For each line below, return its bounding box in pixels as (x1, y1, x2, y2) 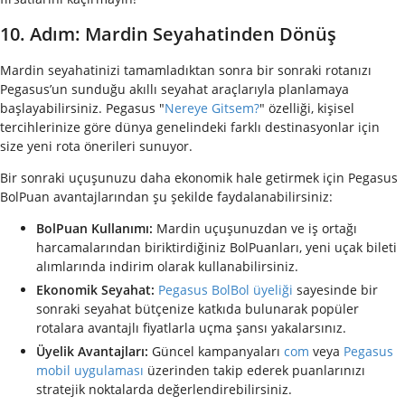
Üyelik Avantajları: (36, 343, 148, 361)
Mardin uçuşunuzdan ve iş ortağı (153, 220, 357, 238)
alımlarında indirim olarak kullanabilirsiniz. (36, 258, 298, 276)
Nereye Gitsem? (165, 99, 259, 118)
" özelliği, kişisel (259, 99, 354, 118)
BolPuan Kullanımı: (36, 220, 153, 238)
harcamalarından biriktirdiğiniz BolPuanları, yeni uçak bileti (36, 239, 397, 257)
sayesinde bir (293, 281, 378, 299)
